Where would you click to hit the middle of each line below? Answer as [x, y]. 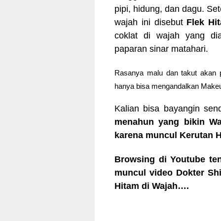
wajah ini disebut [151, 22]
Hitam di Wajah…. [152, 186]
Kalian [127, 108]
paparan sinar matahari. [161, 49]
